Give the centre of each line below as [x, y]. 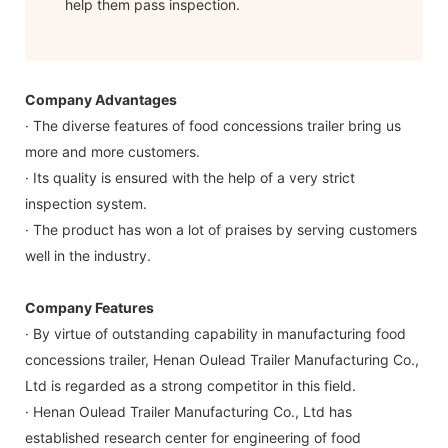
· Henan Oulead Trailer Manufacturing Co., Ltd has [188, 411]
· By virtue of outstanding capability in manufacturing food [215, 333]
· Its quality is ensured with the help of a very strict [190, 177]
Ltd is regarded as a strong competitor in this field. [190, 385]
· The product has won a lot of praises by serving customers [221, 229]
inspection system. [86, 203]
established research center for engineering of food [193, 437]
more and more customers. [112, 151]
